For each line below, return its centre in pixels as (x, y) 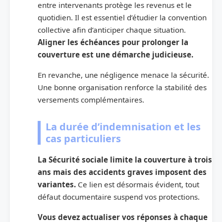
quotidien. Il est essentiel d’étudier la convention (122, 18)
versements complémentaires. (91, 100)
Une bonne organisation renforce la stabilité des (122, 87)
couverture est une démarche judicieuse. (115, 55)
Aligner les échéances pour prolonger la (113, 42)
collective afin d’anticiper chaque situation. (112, 30)
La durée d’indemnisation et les (123, 127)
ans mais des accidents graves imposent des (122, 172)
